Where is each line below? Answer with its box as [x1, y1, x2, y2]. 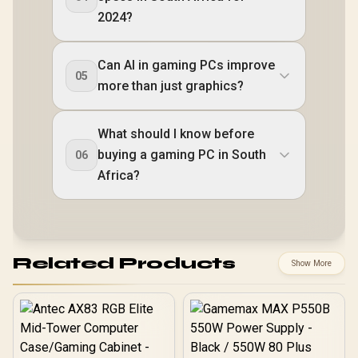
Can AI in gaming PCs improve [97, 58, 275, 73]
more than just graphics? [97, 78, 244, 93]
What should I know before [97, 126, 254, 141]
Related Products [13, 253, 235, 273]
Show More [292, 258, 332, 268]
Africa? [97, 168, 140, 183]
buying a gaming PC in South [97, 147, 266, 162]
